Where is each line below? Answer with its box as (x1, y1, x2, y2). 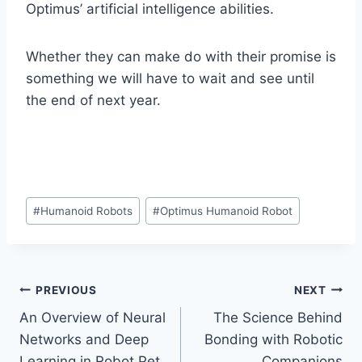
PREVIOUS (36, 283, 97, 297)
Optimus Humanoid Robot (160, 204, 293, 217)
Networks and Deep (19, 331, 149, 348)
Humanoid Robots (40, 204, 133, 217)
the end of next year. (26, 92, 161, 109)
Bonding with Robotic (204, 331, 343, 348)
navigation (19, 314, 134, 343)
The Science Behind (213, 309, 343, 326)
